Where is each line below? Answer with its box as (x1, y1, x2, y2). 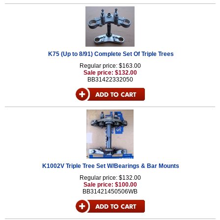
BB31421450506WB (82, 188, 137, 195)
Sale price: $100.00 (83, 181, 137, 188)
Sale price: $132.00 (83, 69, 137, 76)
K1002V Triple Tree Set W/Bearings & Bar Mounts (42, 163, 179, 169)
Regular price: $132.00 (79, 174, 141, 181)
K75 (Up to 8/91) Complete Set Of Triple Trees (48, 51, 174, 57)
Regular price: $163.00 (79, 62, 141, 69)
